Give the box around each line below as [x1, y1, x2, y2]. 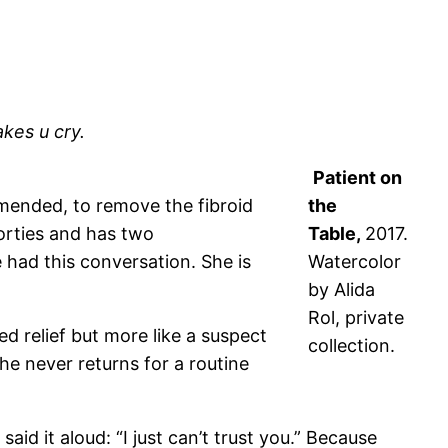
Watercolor [308, 251, 401, 273]
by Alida [308, 279, 375, 301]
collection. [308, 335, 395, 357]
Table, [308, 223, 365, 245]
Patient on [313, 167, 402, 189]
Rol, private [308, 307, 404, 329]
